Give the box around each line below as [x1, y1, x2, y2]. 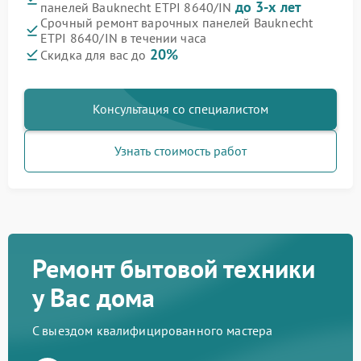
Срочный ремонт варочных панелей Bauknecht [40, 15, 313, 31]
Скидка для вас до [40, 47, 150, 64]
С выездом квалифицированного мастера [32, 322, 273, 339]
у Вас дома [32, 280, 156, 315]
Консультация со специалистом [93, 101, 268, 118]
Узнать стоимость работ [114, 143, 247, 160]
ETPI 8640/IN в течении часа [40, 30, 207, 47]
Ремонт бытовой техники [32, 251, 316, 286]
